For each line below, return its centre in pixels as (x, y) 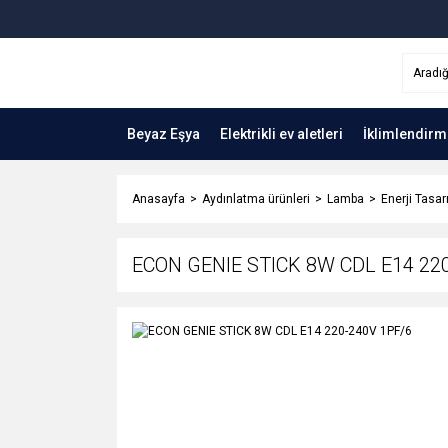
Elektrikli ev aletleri (281, 133)
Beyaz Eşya (163, 133)
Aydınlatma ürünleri (256, 199)
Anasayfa (158, 199)
